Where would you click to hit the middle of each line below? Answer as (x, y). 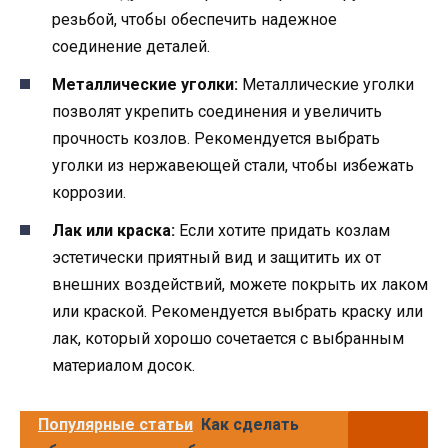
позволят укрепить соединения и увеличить (217, 112)
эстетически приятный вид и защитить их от (216, 258)
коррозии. (89, 193)
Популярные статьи (115, 425)
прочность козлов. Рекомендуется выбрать (216, 139)
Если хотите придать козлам (282, 231)
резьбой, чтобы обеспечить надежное (194, 20)
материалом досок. (123, 366)
